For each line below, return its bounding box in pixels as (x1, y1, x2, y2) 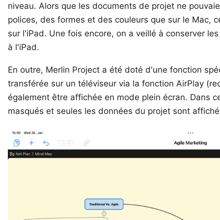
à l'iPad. (8, 42, 39, 52)
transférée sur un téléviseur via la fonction (8, 79, 176, 88)
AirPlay (176, 79, 204, 88)
